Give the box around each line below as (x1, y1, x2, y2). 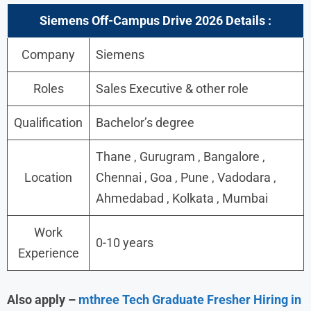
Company (22, 47, 75, 62)
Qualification (14, 115, 83, 130)
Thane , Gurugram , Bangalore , (96, 149, 265, 164)
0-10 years (96, 235, 153, 250)
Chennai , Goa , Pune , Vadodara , (96, 169, 276, 185)
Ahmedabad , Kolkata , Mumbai (96, 190, 268, 205)
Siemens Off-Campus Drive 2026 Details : (40, 12, 271, 28)
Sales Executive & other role (96, 81, 249, 96)
